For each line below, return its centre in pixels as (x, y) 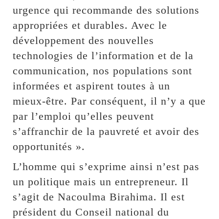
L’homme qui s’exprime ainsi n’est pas (106, 167)
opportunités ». (49, 147)
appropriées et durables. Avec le (90, 25)
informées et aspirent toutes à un (92, 86)
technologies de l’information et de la (103, 56)
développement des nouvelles (84, 41)
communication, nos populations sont (103, 71)
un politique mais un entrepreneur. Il (101, 182)
